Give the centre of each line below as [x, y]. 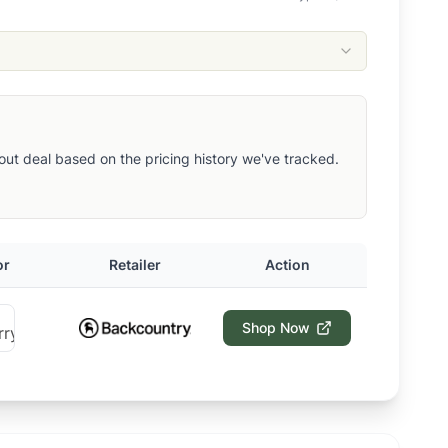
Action [287, 264]
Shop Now [276, 327]
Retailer [135, 264]
